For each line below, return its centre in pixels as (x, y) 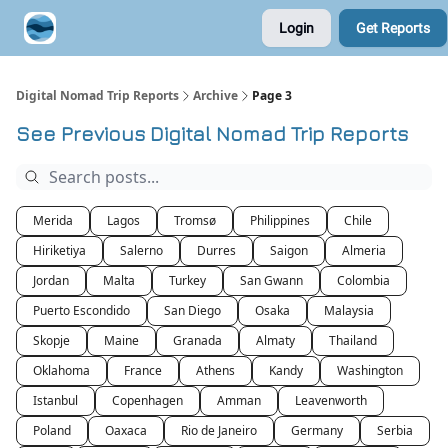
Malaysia (349, 310)
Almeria (364, 250)
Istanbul (55, 400)
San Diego (192, 310)
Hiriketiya (59, 250)
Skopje (51, 340)
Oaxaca (126, 430)
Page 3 (272, 95)
